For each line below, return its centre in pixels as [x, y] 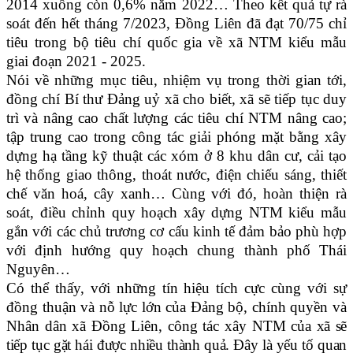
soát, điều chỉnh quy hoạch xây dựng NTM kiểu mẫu [176, 212]
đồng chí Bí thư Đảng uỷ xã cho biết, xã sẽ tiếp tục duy [176, 98]
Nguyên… [38, 269]
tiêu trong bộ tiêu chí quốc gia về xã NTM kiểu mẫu [176, 42]
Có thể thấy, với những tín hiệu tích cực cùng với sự [176, 288]
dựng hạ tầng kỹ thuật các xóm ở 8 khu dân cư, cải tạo [176, 155]
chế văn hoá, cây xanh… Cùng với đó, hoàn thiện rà [176, 193]
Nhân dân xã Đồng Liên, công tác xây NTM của [162, 325]
